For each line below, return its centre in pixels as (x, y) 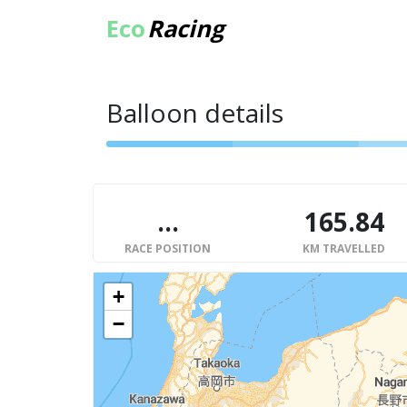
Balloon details (195, 113)
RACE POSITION (168, 248)
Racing (185, 29)
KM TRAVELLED (344, 248)
